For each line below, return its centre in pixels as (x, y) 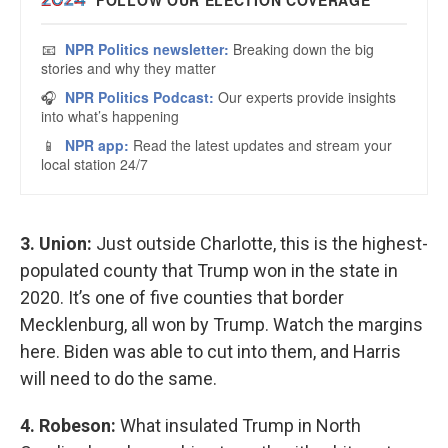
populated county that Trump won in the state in (209, 270)
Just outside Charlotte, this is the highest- (262, 243)
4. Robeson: (70, 425)
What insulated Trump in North (240, 425)
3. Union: (58, 243)
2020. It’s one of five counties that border (182, 297)
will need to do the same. (118, 378)
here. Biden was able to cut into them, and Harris (210, 351)
